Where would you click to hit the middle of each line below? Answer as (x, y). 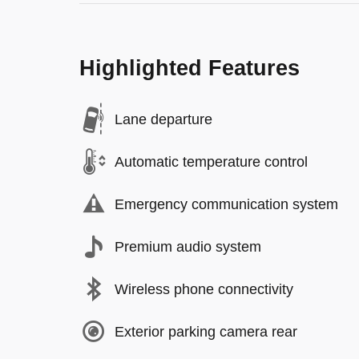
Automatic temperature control (211, 161)
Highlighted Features (190, 68)
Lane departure (163, 119)
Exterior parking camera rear (206, 331)
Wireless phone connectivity (204, 289)
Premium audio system (188, 246)
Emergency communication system (226, 204)
